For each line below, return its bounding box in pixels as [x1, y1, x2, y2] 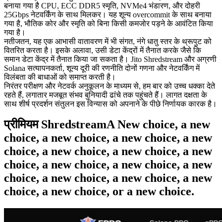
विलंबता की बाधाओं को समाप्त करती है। [4, 72, 116, 81]
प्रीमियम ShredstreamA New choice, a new [4, 118, 210, 131]
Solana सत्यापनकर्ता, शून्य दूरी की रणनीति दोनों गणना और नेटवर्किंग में [4, 63, 200, 72]
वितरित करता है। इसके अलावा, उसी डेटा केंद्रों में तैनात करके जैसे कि [4, 46, 201, 55]
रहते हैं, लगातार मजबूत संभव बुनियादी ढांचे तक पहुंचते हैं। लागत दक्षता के [4, 90, 207, 99]
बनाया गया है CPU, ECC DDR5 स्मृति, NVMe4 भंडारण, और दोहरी [4, 1, 200, 10]
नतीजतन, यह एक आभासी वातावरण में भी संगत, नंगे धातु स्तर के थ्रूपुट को [4, 37, 212, 46]
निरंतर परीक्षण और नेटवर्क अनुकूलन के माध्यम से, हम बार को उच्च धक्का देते [4, 81, 215, 90]
